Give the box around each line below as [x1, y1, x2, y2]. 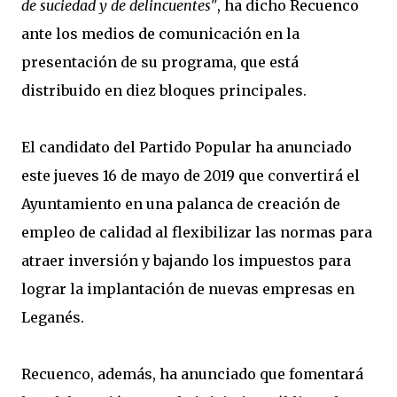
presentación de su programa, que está [21, 53, 299, 71]
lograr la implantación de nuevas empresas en [21, 280, 354, 298]
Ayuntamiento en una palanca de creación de [21, 195, 340, 213]
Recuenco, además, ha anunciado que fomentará [21, 365, 363, 383]
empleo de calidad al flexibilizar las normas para [21, 223, 372, 241]
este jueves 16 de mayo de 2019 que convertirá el [21, 167, 360, 184]
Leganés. [21, 308, 84, 326]
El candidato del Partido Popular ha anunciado [21, 138, 352, 156]
